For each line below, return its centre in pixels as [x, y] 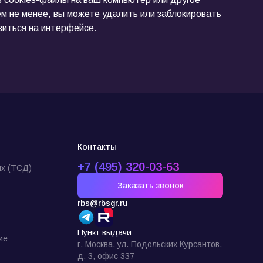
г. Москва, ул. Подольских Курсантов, [150, 244]
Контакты [97, 147]
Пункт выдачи [104, 232]
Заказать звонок [150, 186]
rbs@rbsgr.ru [102, 203]
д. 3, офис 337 [106, 256]
